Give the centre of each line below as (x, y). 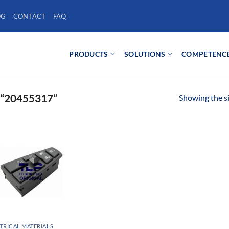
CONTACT (29, 16)
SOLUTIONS (145, 54)
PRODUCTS (89, 54)
